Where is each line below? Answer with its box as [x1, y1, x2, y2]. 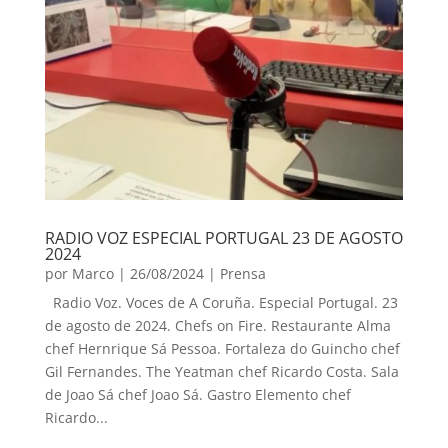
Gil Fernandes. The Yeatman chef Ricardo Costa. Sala [44, 362, 399, 382]
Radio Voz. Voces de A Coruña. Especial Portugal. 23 [44, 293, 398, 313]
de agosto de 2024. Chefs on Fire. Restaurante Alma [44, 316, 391, 336]
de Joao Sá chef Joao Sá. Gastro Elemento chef [44, 385, 351, 405]
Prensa [219, 264, 266, 284]
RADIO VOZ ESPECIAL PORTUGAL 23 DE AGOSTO [44, 227, 403, 250]
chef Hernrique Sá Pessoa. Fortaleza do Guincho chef [44, 339, 400, 359]
